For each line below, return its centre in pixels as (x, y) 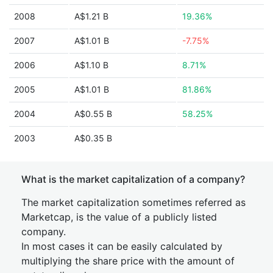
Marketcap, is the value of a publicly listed (119, 217)
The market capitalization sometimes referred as (133, 202)
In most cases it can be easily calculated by (122, 246)
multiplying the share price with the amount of (128, 261)
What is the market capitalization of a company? (133, 179)
